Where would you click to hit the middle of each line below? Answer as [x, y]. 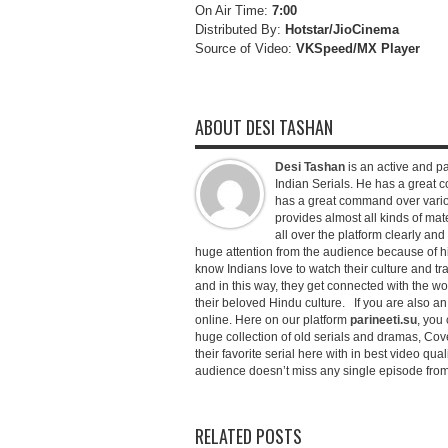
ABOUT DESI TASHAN [263, 127]
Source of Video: [243, 48]
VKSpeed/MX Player [355, 48]
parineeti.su [383, 320]
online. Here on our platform [272, 320]
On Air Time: [233, 10]
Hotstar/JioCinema [341, 29]
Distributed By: [239, 29]
